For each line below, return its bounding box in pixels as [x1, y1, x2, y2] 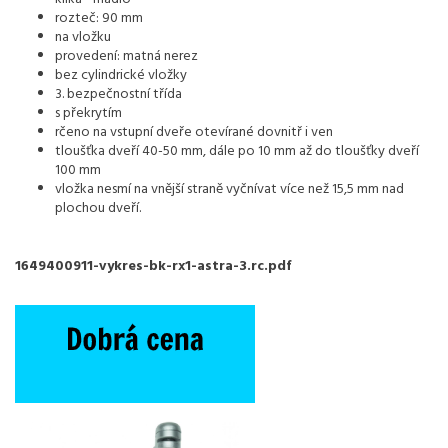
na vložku [55, 26, 111, 49]
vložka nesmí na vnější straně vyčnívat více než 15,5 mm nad [55, 178, 404, 201]
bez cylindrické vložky [55, 64, 187, 87]
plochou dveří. [55, 197, 141, 220]
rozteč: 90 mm [55, 7, 143, 30]
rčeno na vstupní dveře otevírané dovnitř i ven [55, 121, 333, 144]
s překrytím [55, 102, 122, 125]
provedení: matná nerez [55, 45, 198, 68]
